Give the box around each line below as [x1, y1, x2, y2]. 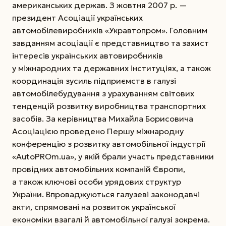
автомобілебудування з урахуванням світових [12, 88, 194, 98]
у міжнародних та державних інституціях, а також [12, 63, 211, 73]
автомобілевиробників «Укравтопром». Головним [12, 25, 207, 35]
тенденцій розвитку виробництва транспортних [12, 100, 206, 111]
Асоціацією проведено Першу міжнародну [12, 126, 184, 136]
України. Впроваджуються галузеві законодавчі [12, 189, 200, 199]
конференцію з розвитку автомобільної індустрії [12, 138, 205, 149]
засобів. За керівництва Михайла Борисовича [12, 113, 193, 124]
